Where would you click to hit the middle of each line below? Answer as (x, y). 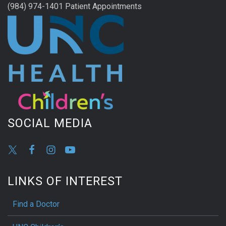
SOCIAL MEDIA (50, 123)
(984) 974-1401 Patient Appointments (75, 7)
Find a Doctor (36, 204)
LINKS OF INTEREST (65, 181)
